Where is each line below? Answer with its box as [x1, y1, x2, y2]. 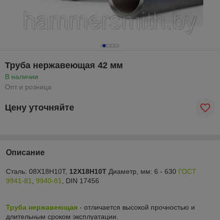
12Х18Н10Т [69, 167, 107, 175]
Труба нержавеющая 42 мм [5, 60, 123, 70]
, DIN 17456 [62, 176, 99, 185]
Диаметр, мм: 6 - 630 [107, 167, 178, 175]
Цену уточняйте [5, 103, 74, 113]
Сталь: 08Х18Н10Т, [6, 167, 69, 175]
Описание [6, 148, 45, 157]
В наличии [5, 72, 38, 81]
